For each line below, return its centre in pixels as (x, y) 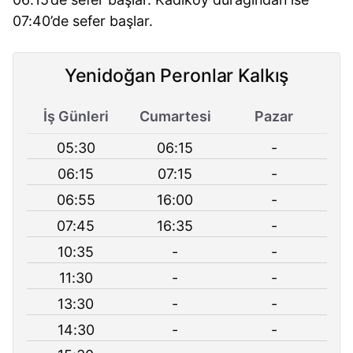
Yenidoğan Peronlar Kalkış (176, 76)
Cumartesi (175, 116)
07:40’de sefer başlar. (83, 20)
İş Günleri (76, 116)
